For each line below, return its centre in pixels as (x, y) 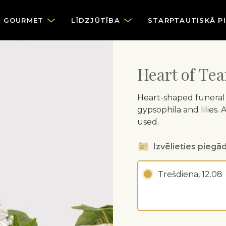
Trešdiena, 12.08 (190, 174)
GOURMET (23, 20)
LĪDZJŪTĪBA (96, 20)
